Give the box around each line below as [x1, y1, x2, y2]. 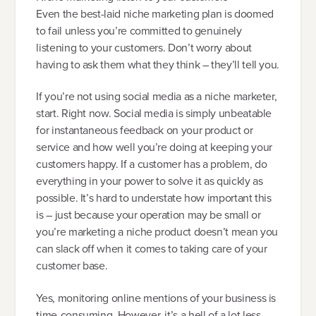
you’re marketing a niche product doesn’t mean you [36, 224, 278, 241]
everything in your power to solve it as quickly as [36, 173, 263, 190]
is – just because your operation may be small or [36, 207, 261, 224]
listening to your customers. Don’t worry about [36, 39, 252, 56]
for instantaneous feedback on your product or [36, 122, 253, 139]
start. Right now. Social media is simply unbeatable [36, 105, 272, 122]
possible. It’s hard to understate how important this [36, 190, 272, 207]
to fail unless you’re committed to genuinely [36, 22, 242, 39]
